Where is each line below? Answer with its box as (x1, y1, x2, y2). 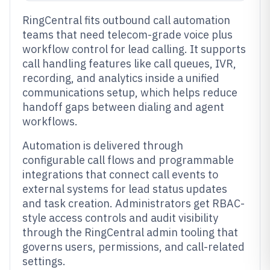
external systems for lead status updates (22, 182, 227, 196)
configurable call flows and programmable (22, 153, 234, 167)
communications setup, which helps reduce (22, 86, 237, 99)
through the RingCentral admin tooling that (22, 225, 238, 239)
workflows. (22, 115, 78, 128)
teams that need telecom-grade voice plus (22, 28, 233, 42)
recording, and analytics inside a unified (22, 71, 219, 85)
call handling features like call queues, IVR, (22, 57, 236, 71)
